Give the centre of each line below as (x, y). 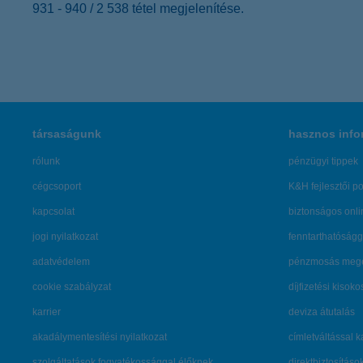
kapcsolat (53, 211)
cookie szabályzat (72, 287)
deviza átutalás (322, 312)
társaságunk (67, 134)
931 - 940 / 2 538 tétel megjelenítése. (138, 9)
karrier (47, 312)
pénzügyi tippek (323, 161)
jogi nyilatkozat (65, 237)
